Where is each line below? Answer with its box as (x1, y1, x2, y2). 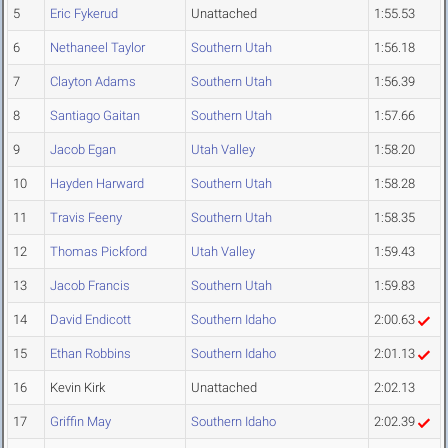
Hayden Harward (50, 176, 144, 192)
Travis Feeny (50, 210, 122, 226)
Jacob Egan (50, 142, 116, 158)
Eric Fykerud (50, 6, 118, 22)
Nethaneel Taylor (50, 40, 145, 56)
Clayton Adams (50, 74, 136, 90)
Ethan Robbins (50, 346, 131, 362)
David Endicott (50, 312, 131, 328)
